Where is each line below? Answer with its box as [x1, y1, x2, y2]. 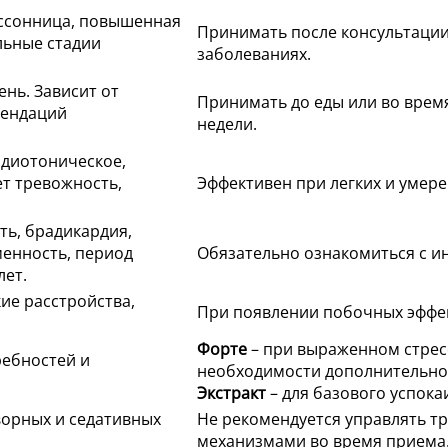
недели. [197, 113, 257, 136]
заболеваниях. [197, 43, 311, 66]
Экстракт [197, 382, 266, 405]
